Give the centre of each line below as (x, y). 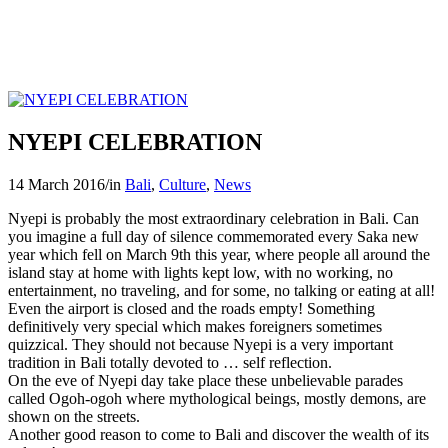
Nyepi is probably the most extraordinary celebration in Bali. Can (213, 218)
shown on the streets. (74, 416)
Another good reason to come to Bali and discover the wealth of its (218, 434)
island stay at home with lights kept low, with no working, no (200, 272)
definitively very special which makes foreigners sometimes (195, 326)
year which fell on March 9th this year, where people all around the (219, 254)
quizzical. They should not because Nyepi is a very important (200, 344)
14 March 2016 (56, 184)
